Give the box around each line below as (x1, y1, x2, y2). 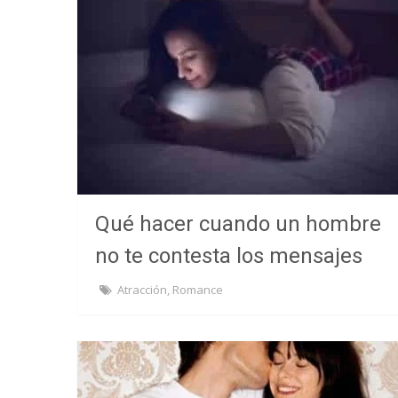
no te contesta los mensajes (95, 243, 362, 268)
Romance (172, 282, 223, 298)
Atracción (117, 282, 167, 298)
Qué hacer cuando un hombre (95, 211, 381, 236)
